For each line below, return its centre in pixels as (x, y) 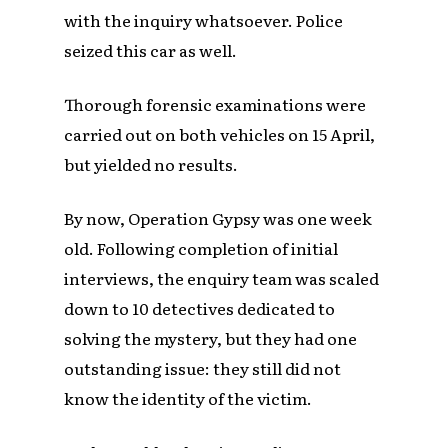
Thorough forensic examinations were (215, 103)
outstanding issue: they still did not (203, 367)
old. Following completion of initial (201, 247)
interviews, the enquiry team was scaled (222, 277)
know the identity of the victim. (188, 397)
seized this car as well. (151, 49)
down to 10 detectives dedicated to (200, 307)
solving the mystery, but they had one (211, 337)
